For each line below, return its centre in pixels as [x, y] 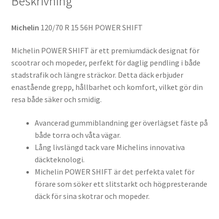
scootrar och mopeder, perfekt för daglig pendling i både [106, 63]
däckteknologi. [59, 159]
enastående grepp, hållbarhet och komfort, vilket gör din [107, 87]
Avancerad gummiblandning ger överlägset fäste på [121, 122]
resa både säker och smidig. [56, 99]
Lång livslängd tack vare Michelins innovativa [109, 147]
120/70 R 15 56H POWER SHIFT [91, 27]
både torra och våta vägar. [77, 135]
